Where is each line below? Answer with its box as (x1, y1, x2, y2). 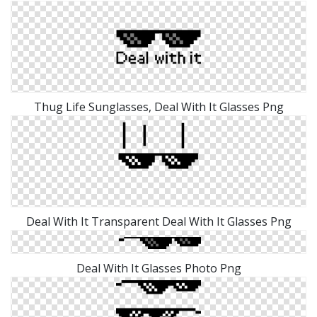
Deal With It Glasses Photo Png (76, 260, 241, 277)
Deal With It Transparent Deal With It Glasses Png (25, 214, 292, 230)
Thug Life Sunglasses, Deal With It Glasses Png (33, 99, 284, 115)
